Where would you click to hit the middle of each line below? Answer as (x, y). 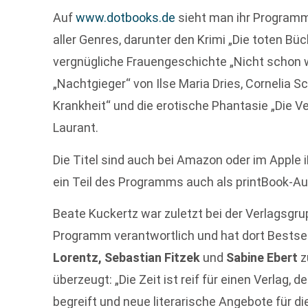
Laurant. (76, 128)
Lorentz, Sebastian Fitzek (128, 258)
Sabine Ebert (262, 258)
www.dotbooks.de (126, 18)
